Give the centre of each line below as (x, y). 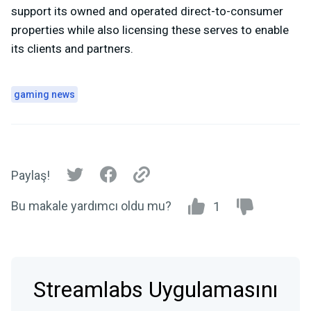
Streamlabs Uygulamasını (155, 289)
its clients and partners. (72, 48)
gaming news (44, 94)
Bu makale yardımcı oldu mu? (91, 205)
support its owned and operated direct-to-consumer (147, 11)
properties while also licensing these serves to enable (150, 30)
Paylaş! (31, 176)
